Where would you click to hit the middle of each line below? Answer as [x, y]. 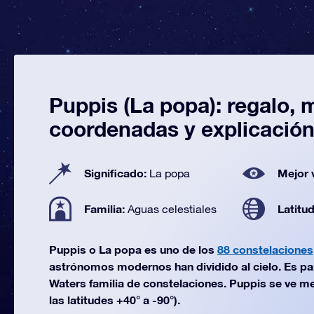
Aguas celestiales [172, 209]
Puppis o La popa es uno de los [133, 249]
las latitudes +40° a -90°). [115, 300]
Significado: [117, 173]
